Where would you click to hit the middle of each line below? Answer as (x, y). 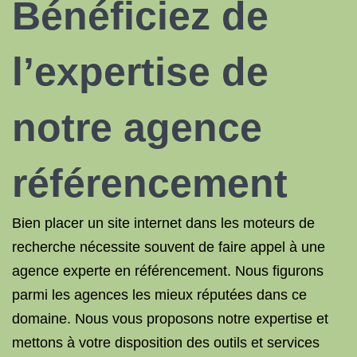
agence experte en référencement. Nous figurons (168, 271)
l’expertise (111, 72)
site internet (145, 223)
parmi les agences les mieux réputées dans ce (159, 295)
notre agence (137, 127)
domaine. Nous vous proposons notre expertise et (170, 319)
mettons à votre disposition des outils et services (166, 343)
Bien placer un (58, 223)
